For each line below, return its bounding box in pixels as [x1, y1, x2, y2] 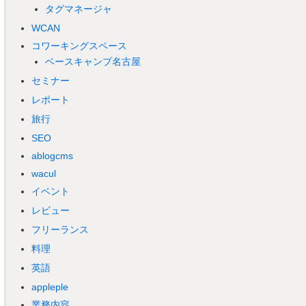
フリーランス [31, 224, 89, 236]
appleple [31, 281, 68, 293]
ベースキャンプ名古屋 [45, 56, 141, 68]
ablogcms [31, 150, 73, 162]
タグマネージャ [45, 3, 112, 15]
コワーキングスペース [31, 40, 127, 52]
